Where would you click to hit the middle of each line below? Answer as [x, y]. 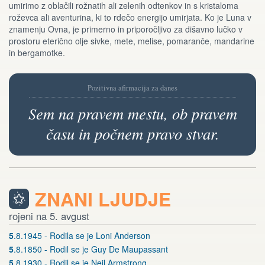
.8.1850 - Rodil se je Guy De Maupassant [91, 249]
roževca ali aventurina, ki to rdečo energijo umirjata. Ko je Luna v [130, 17]
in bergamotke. [37, 53]
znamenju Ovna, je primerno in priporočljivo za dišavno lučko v [126, 29]
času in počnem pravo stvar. [132, 134]
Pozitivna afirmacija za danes [132, 88]
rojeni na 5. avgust [49, 216]
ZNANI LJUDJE [103, 199]
